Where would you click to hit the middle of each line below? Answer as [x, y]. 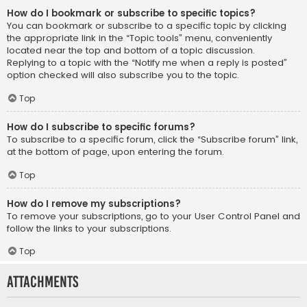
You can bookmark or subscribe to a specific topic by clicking [147, 26]
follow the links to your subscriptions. [89, 228]
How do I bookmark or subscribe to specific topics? [131, 14]
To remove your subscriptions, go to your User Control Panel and [153, 216]
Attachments [42, 282]
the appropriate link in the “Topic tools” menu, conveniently [139, 38]
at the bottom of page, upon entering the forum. [115, 151]
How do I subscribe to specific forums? [101, 127]
